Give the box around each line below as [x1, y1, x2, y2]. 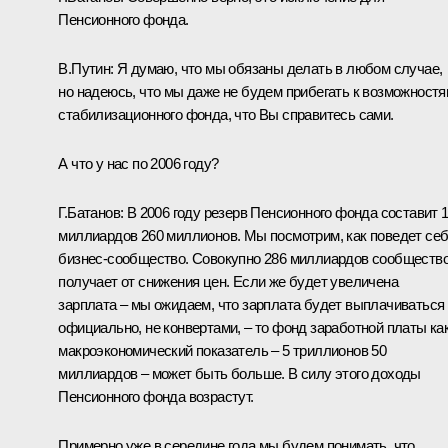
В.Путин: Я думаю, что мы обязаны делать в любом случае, [58, 60, 443, 78]
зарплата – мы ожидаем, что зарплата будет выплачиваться [58, 296, 445, 314]
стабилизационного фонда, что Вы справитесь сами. [58, 106, 394, 124]
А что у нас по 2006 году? [58, 155, 219, 173]
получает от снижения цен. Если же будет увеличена [58, 273, 398, 291]
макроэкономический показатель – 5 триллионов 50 [58, 342, 387, 360]
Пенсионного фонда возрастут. [58, 388, 254, 406]
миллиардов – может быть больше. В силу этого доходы [58, 365, 421, 383]
